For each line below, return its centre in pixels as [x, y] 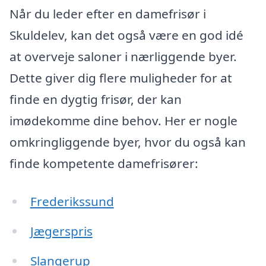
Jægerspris [61, 231]
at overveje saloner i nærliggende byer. [123, 57]
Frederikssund [72, 201]
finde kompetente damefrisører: [104, 164]
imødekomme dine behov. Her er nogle [123, 121]
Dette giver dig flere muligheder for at [121, 78]
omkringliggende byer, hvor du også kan [128, 142]
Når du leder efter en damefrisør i [108, 14]
